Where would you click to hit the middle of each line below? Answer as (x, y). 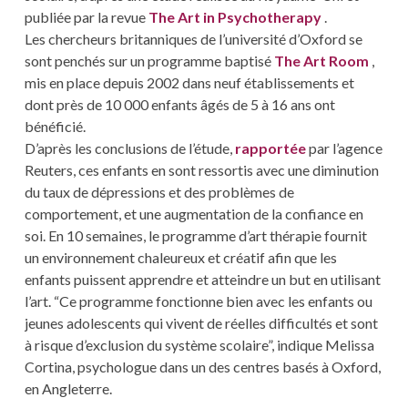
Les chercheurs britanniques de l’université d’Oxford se (193, 38)
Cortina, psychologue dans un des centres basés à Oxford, (202, 366)
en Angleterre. (68, 388)
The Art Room (322, 60)
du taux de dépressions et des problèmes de (159, 191)
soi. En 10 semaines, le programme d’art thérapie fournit (195, 235)
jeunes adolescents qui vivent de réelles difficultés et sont (201, 322)
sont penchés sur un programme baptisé (149, 60)
